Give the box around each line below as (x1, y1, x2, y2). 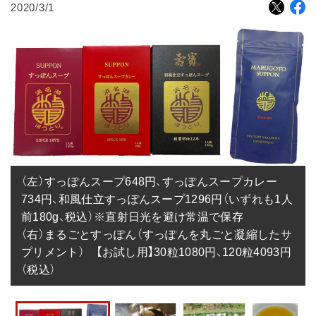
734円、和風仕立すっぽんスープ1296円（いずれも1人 (21, 193, 293, 205)
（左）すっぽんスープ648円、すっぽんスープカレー (21, 175, 277, 188)
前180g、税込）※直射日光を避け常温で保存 (21, 210, 244, 223)
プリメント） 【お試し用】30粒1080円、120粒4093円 (21, 245, 291, 258)
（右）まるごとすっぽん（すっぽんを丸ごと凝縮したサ (21, 228, 293, 241)
